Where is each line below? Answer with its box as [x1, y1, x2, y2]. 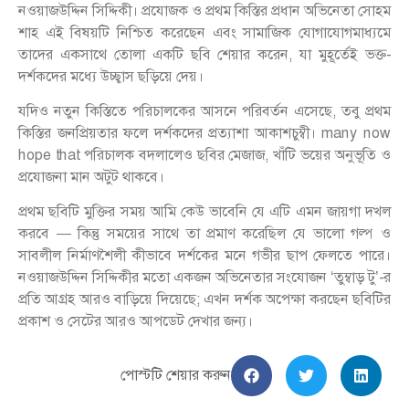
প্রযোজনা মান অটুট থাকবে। [18, 167, 164, 187]
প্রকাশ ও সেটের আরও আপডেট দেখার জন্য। [18, 311, 253, 331]
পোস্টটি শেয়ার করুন [121, 364, 231, 384]
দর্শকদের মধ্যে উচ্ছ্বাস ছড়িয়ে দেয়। [18, 66, 204, 86]
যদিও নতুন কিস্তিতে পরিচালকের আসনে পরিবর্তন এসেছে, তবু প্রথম [18, 101, 391, 121]
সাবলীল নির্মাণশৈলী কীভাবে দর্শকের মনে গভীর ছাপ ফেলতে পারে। [18, 246, 391, 266]
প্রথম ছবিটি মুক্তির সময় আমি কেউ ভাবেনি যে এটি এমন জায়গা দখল [18, 202, 391, 222]
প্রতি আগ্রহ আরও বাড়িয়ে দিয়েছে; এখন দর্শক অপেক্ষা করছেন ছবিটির [18, 289, 391, 309]
